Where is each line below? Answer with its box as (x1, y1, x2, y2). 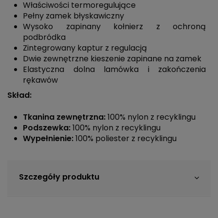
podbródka (23, 31, 66, 43)
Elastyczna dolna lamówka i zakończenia (23, 63, 206, 75)
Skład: (7, 90, 32, 101)
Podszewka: (23, 122, 73, 133)
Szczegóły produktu (19, 171, 99, 183)
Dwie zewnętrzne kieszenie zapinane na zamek (23, 53, 201, 64)
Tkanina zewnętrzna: (23, 111, 108, 123)
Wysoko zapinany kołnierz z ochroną (23, 20, 206, 32)
